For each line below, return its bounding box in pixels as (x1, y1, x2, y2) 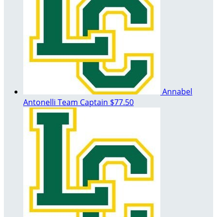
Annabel (162, 86, 192, 97)
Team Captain (58, 97, 108, 108)
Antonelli (23, 97, 58, 108)
